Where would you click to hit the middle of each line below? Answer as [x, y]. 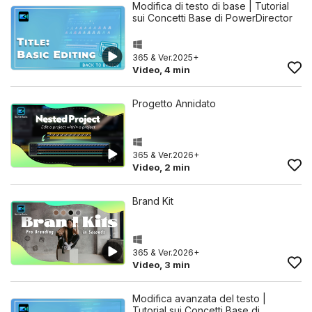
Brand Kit [153, 201]
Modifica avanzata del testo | [199, 298]
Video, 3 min [161, 265]
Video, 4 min [161, 70]
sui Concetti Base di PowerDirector [212, 18]
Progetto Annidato [174, 103]
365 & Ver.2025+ [165, 57]
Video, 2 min [161, 167]
